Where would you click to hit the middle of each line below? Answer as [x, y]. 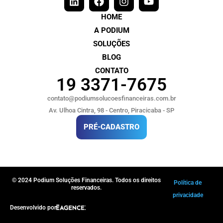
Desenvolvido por [33, 207]
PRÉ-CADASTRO [111, 127]
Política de [188, 182]
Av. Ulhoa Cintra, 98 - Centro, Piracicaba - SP [111, 110]
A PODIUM [111, 30]
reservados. [86, 187]
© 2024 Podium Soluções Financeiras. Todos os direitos [86, 180]
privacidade [188, 195]
